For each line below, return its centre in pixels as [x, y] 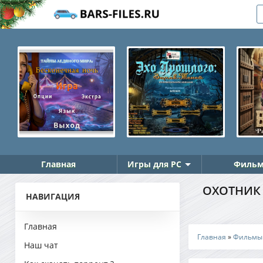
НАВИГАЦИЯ [53, 196]
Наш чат [41, 245]
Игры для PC [154, 164]
